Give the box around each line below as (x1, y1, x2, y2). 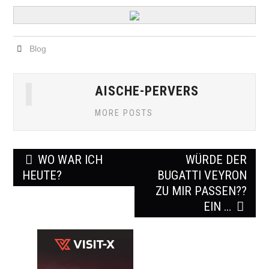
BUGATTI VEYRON (157, 168, 247, 183)
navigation (13, 166, 76, 184)
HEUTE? (22, 168, 62, 183)
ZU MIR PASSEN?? (155, 184, 247, 198)
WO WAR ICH (35, 153, 103, 167)
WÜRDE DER (185, 153, 247, 167)
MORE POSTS (95, 108, 154, 118)
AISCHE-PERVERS (95, 83, 199, 98)
